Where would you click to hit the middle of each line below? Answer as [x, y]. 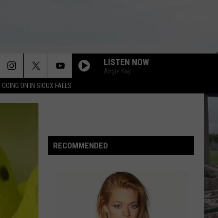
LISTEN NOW [126, 62]
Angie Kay [117, 71]
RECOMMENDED [81, 145]
